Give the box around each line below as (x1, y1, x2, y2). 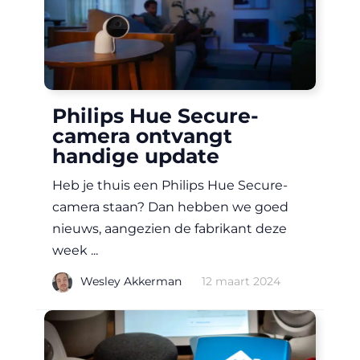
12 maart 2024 (202, 273, 280, 288)
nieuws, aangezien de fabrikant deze (52, 221, 287, 237)
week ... (52, 243, 98, 259)
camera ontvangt (52, 124, 232, 149)
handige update (52, 144, 219, 169)
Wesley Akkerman (80, 273, 182, 288)
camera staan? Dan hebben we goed (52, 199, 288, 215)
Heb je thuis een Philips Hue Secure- (52, 178, 288, 194)
